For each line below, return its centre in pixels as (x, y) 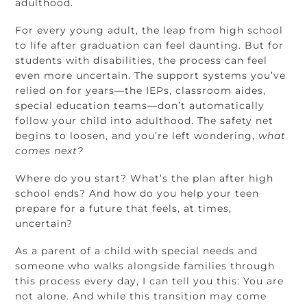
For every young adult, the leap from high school (149, 30)
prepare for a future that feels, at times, (124, 209)
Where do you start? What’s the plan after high (145, 179)
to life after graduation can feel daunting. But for (150, 46)
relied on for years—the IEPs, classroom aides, (141, 91)
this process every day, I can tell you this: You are (150, 281)
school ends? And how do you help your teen (137, 194)
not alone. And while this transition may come (141, 296)
